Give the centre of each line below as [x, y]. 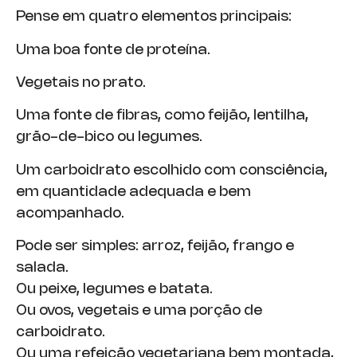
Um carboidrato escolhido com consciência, [172, 170]
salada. [42, 268]
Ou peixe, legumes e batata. [114, 290]
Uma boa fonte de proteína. [113, 50]
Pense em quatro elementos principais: [154, 17]
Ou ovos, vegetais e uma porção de [139, 311]
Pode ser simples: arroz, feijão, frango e [155, 247]
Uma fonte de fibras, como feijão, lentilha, [162, 116]
